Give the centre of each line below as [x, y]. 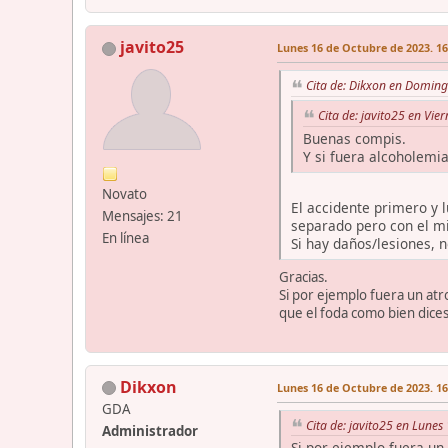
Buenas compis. [354, 138]
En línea [125, 238]
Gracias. [303, 276]
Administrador [150, 430]
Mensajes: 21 [142, 216]
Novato [124, 194]
